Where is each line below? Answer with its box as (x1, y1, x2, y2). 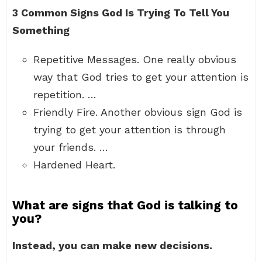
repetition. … (33, 88, 96, 101)
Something (12, 24, 70, 36)
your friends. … (33, 141, 108, 153)
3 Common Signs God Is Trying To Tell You (12, 6, 229, 19)
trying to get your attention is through (33, 123, 226, 136)
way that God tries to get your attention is (33, 71, 249, 83)
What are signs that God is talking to (12, 198, 238, 212)
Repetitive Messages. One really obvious (33, 53, 236, 65)
